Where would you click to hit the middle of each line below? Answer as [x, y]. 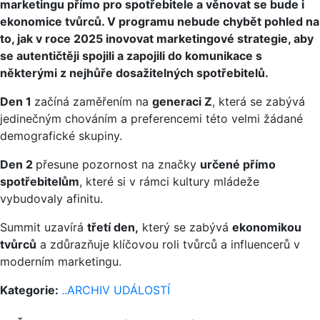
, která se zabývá [259, 101]
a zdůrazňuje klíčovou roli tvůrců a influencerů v [168, 244]
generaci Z [182, 101]
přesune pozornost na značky [118, 164]
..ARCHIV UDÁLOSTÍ [116, 290]
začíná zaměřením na [93, 101]
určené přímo [238, 164]
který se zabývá [185, 227]
